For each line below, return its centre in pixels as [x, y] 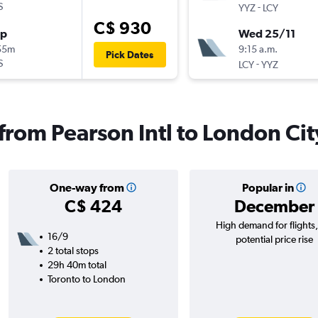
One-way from [87, 188]
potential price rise [274, 240]
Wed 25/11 [267, 34]
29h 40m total [77, 265]
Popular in [268, 188]
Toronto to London [86, 279]
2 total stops [73, 251]
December [274, 206]
